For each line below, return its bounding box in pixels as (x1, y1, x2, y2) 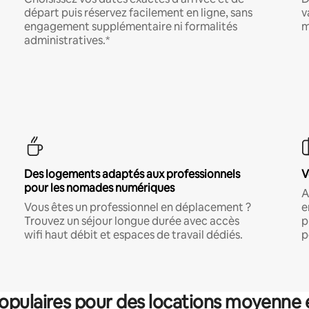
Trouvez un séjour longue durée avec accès (23, 213, 239, 228)
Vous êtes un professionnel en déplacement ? (23, 199, 251, 215)
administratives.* (23, 32, 110, 48)
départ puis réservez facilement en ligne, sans (23, 5, 252, 20)
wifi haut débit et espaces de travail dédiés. (23, 227, 243, 242)
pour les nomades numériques (23, 180, 175, 195)
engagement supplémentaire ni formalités (23, 19, 237, 34)
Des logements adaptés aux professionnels (23, 166, 240, 181)
